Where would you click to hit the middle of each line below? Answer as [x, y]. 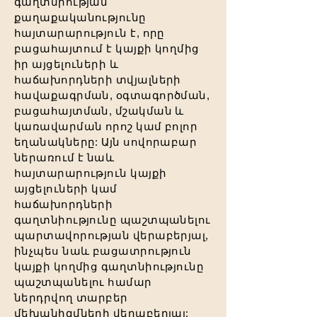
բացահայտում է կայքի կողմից [107, 48]
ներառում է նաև [64, 157]
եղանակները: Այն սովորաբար [106, 142]
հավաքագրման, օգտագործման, [112, 95]
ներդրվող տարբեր [71, 298]
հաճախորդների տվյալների [98, 80]
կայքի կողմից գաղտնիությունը [109, 266]
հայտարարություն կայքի [91, 173]
